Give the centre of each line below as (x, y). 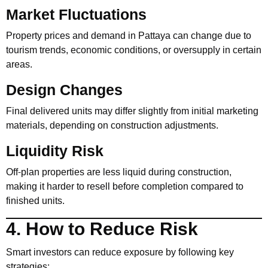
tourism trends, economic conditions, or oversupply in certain (134, 50)
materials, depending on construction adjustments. (112, 125)
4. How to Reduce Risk (102, 229)
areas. (19, 64)
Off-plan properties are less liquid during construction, (119, 172)
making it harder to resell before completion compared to (125, 186)
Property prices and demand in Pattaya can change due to (129, 36)
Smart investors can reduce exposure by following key (120, 252)
